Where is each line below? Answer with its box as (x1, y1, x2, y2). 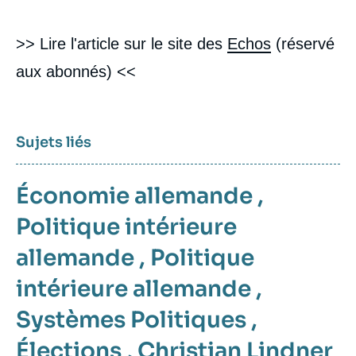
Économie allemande (16, 181, 253, 210)
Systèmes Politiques (16, 305, 246, 334)
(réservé (271, 34, 335, 52)
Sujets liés (16, 133, 91, 151)
